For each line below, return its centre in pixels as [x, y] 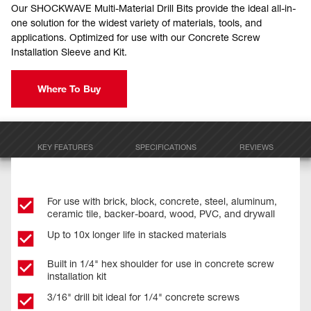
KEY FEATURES [65, 147]
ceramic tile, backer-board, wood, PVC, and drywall [161, 213]
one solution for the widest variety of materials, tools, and [136, 23]
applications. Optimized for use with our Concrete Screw [136, 37]
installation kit [77, 276]
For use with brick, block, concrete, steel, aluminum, [162, 201]
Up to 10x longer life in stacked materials [137, 234]
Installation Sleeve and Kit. [69, 52]
